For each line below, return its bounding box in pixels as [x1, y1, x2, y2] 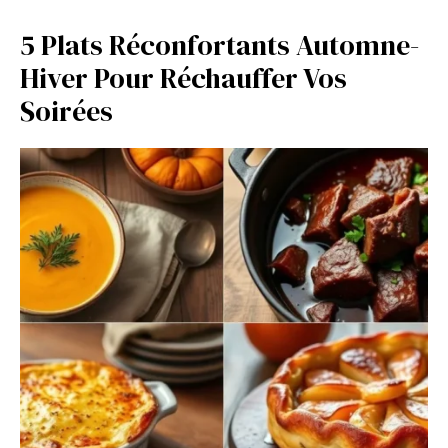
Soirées [20, 92, 113, 131]
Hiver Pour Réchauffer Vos [20, 59, 347, 98]
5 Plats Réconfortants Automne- [20, 26, 419, 65]
